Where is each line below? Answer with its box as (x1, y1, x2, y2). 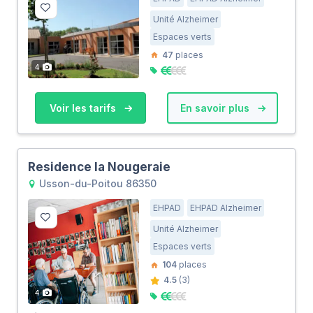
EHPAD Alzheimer (190, 203, 262, 214)
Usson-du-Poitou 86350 (36, 177, 156, 190)
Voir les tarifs (49, 102, 119, 115)
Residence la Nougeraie (28, 160, 170, 175)
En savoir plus (180, 102, 252, 115)
